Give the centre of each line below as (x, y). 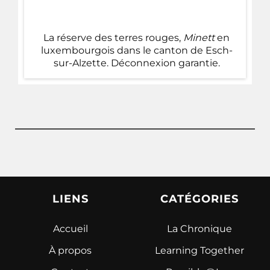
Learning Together (199, 250)
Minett (199, 37)
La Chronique (199, 228)
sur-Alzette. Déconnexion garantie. (137, 63)
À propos (71, 250)
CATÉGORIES (199, 199)
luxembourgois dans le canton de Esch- (137, 50)
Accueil (70, 228)
